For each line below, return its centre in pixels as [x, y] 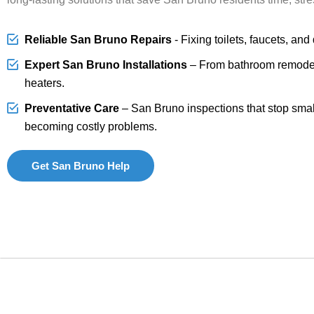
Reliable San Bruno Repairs [98, 39]
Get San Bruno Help [81, 165]
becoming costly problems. [91, 126]
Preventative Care [72, 108]
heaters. [45, 83]
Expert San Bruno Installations [106, 64]
